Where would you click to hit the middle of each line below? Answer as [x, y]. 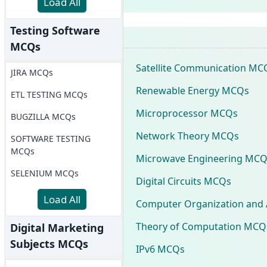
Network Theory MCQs [187, 136]
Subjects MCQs [49, 244]
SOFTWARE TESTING [50, 139]
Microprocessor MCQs [187, 113]
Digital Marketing [57, 228]
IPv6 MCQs [160, 249]
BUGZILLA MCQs [43, 117]
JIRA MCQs [32, 72]
